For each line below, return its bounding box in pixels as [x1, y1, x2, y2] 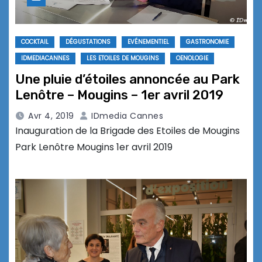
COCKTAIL [21, 37, 49, 47]
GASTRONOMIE [186, 37, 229, 47]
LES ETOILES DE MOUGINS [87, 54, 159, 63]
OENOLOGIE [176, 54, 208, 63]
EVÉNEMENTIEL [127, 37, 169, 47]
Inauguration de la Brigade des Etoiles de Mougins [15, 124, 240, 138]
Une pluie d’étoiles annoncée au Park [15, 71, 240, 88]
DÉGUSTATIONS [65, 37, 111, 47]
